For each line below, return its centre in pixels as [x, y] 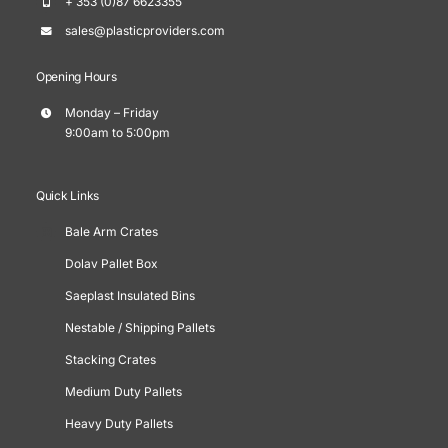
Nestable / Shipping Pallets [139, 328]
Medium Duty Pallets [123, 392]
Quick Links [67, 196]
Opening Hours [76, 76]
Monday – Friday [111, 112]
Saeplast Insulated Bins [129, 296]
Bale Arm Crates [111, 232]
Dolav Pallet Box [111, 264]
